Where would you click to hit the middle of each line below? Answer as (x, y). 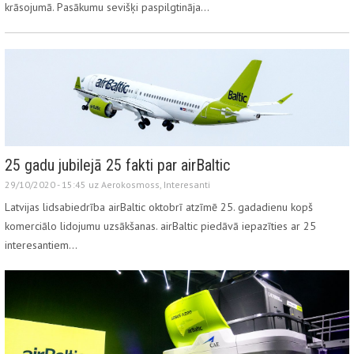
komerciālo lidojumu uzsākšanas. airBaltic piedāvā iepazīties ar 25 (160, 226)
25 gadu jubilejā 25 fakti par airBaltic (117, 166)
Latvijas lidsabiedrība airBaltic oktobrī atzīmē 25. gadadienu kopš (159, 207)
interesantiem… (41, 245)
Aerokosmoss (130, 185)
